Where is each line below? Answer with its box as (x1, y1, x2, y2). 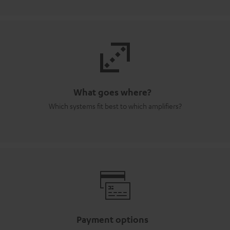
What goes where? (73, 86, 151, 98)
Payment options (76, 214, 148, 225)
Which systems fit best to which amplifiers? (48, 101, 182, 110)
